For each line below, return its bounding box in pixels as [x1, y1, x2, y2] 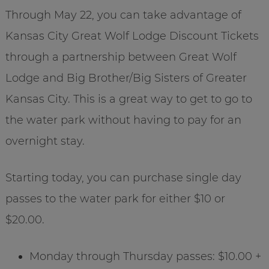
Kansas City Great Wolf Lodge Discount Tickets [5, 29, 259, 43]
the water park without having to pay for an [5, 113, 241, 127]
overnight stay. [5, 134, 85, 148]
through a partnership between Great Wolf [5, 50, 237, 64]
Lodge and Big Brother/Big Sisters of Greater [5, 71, 247, 85]
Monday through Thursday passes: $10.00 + [29, 250, 261, 264]
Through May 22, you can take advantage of [5, 8, 241, 22]
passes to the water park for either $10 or [5, 192, 225, 206]
